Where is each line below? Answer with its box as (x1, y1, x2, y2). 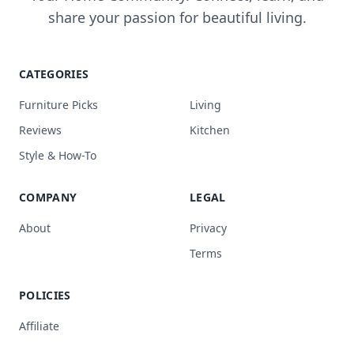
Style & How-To (19, 147, 96, 163)
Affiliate (19, 318, 59, 333)
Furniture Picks (19, 96, 98, 112)
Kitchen (190, 122, 230, 137)
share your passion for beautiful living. (47, 7, 307, 27)
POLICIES (19, 287, 71, 303)
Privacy (190, 220, 227, 235)
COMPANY (19, 189, 77, 205)
